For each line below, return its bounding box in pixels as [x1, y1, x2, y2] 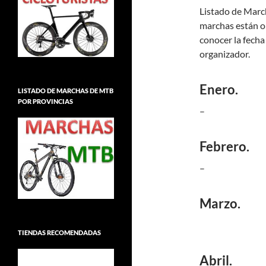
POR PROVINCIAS [18, 97, 73, 106]
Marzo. [199, 195, 240, 211]
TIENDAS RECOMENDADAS [18, 229, 101, 237]
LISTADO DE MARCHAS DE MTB [18, 87, 113, 95]
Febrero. [199, 138, 249, 154]
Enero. [199, 81, 238, 97]
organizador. [199, 48, 250, 59]
